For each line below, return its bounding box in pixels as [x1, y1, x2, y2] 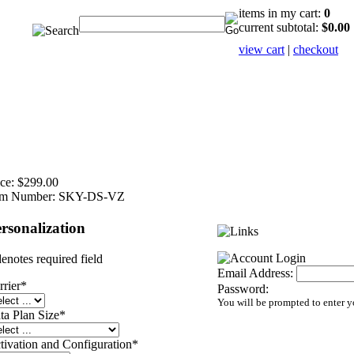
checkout [293, 43, 338, 56]
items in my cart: [239, 6, 324, 20]
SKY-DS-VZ [58, 189, 125, 203]
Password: [217, 282, 269, 296]
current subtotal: [239, 21, 322, 34]
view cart [239, 43, 284, 56]
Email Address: [217, 266, 293, 280]
